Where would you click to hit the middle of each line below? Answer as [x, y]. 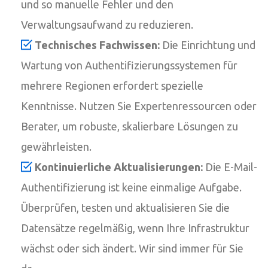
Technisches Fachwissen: [97, 45]
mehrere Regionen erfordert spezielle [112, 85]
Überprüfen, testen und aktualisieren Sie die [125, 207]
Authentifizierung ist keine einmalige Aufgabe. [131, 187]
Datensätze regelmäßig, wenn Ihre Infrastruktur [135, 228]
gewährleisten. [56, 146]
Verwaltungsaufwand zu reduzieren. [107, 24]
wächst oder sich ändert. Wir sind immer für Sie [132, 248]
